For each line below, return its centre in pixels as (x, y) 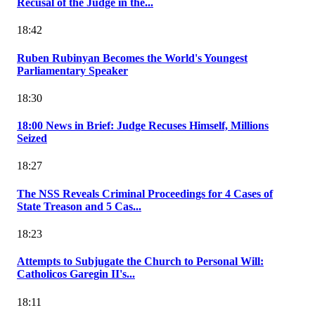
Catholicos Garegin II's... (76, 274)
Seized (32, 139)
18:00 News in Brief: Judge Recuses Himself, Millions (143, 126)
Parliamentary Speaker (72, 70)
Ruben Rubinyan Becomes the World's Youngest (132, 58)
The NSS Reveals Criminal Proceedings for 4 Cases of (145, 193)
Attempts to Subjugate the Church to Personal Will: (140, 262)
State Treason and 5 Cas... (79, 206)
